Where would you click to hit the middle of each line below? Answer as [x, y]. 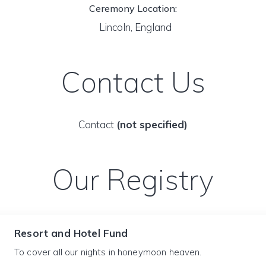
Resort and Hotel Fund [71, 233]
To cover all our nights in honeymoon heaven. [108, 252]
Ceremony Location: [133, 8]
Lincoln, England [133, 27]
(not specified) [152, 124]
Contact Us [133, 82]
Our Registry [133, 179]
